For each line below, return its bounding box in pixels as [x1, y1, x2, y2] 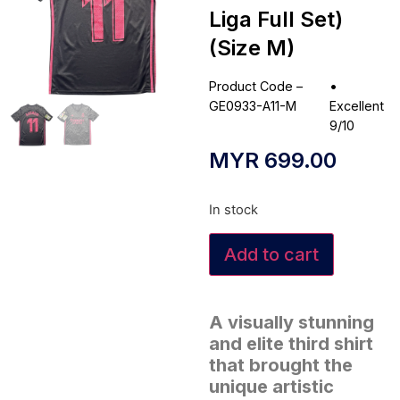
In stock [209, 202, 258, 219]
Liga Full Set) [209, 6, 343, 33]
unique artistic [209, 375, 334, 397]
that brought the [209, 354, 353, 376]
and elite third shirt [209, 332, 373, 354]
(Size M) [209, 35, 295, 62]
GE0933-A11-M [209, 98, 296, 114]
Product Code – [209, 79, 303, 95]
